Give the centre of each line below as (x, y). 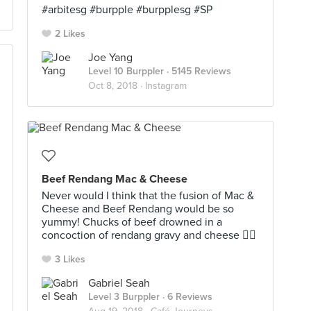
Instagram (166, 86)
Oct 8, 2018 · (117, 86)
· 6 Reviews (186, 297)
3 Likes (70, 259)
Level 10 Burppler (126, 71)
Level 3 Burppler (124, 297)
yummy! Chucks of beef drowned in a (132, 222)
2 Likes (70, 34)
